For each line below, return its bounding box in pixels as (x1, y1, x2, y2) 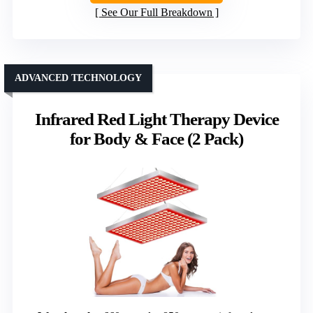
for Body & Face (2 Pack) (70, 129, 243, 149)
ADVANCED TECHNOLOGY (15, 73, 142, 84)
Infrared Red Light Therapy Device (34, 110, 279, 129)
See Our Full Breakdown (101, 6, 212, 19)
